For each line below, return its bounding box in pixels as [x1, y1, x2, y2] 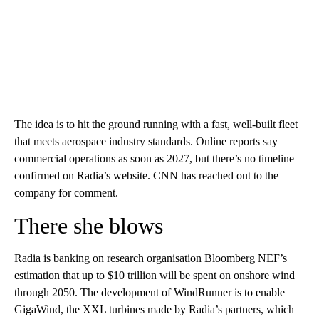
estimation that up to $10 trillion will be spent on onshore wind [14, 268, 295, 281]
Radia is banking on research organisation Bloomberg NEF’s [14, 251, 287, 264]
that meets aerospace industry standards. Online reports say [14, 135, 278, 147]
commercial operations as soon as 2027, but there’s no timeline [14, 152, 294, 164]
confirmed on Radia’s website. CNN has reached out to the [14, 169, 278, 182]
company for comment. [14, 186, 118, 199]
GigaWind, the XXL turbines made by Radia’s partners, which [14, 303, 294, 315]
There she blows [14, 212, 163, 239]
